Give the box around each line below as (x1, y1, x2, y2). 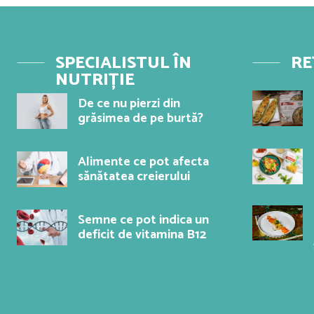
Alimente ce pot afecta (78, 151, 209, 173)
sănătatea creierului (78, 166, 190, 188)
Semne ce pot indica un (78, 210, 209, 231)
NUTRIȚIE (55, 67, 135, 95)
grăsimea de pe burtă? (78, 108, 203, 130)
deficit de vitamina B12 (78, 224, 206, 246)
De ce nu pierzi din (78, 93, 180, 115)
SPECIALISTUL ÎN (55, 50, 191, 78)
